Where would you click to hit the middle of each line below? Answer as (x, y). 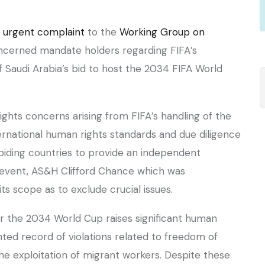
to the (104, 32)
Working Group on (162, 32)
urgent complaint (45, 32)
